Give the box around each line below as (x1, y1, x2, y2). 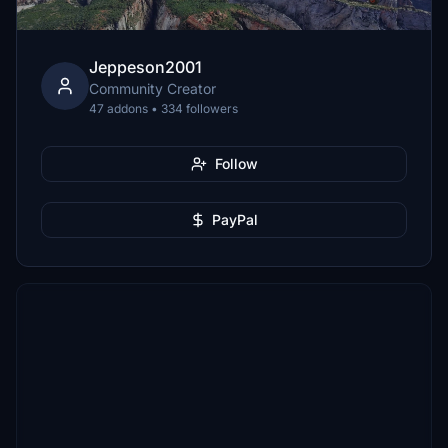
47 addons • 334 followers (89, 101, 238, 116)
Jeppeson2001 (89, 57, 202, 77)
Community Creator (89, 80, 216, 97)
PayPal (212, 211, 258, 228)
